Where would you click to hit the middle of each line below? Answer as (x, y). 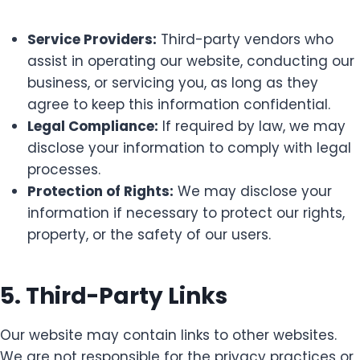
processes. (64, 169)
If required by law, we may (252, 126)
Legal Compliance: (93, 126)
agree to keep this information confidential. (179, 104)
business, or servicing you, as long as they (173, 82)
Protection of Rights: (100, 191)
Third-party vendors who (245, 39)
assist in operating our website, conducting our (191, 61)
